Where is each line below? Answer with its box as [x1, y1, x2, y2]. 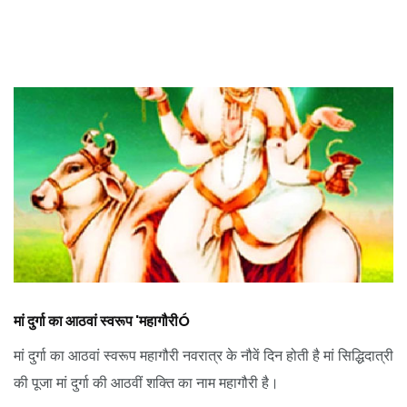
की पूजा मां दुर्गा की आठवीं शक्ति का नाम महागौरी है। [14, 373, 279, 392]
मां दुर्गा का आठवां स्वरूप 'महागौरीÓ [14, 310, 190, 332]
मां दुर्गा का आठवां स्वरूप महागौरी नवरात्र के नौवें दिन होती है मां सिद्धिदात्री [14, 346, 393, 364]
